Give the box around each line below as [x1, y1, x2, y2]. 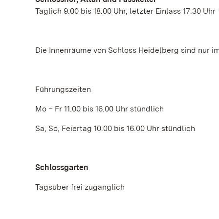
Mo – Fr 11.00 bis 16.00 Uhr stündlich [35, 104, 164, 113]
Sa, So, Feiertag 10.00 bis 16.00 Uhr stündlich [35, 124, 195, 133]
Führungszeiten [35, 85, 91, 94]
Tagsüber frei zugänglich [35, 182, 125, 192]
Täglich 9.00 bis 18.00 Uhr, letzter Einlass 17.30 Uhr [35, 6, 216, 16]
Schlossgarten [35, 163, 88, 172]
